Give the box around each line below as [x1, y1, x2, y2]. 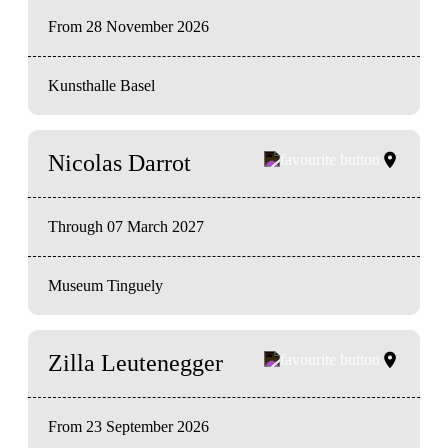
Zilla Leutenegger [48, 349, 223, 376]
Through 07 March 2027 [48, 217, 204, 235]
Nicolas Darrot [48, 149, 191, 176]
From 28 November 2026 [48, 17, 209, 35]
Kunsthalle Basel [48, 76, 155, 94]
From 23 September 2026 [48, 417, 209, 435]
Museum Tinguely [48, 276, 163, 294]
